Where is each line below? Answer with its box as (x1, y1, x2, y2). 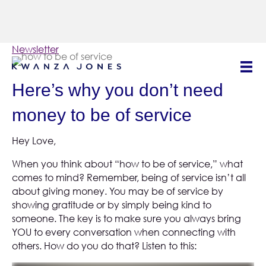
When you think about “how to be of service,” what (12, 158, 243, 170)
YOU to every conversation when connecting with (12, 226, 236, 238)
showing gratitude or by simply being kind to (12, 199, 211, 211)
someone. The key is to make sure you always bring (12, 213, 241, 224)
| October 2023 (59, 43, 132, 55)
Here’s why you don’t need (12, 80, 223, 100)
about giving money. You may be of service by (12, 185, 223, 197)
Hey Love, (12, 135, 56, 147)
